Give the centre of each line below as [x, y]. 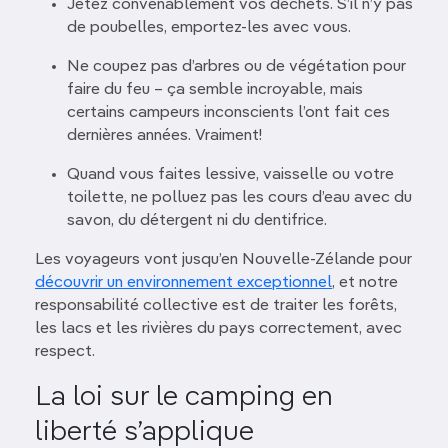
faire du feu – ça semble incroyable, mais [215, 89]
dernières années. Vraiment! [164, 135]
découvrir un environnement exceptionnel [183, 282]
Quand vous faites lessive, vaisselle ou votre [230, 174]
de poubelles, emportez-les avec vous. [209, 27]
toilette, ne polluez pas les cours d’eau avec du [239, 197]
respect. [65, 351]
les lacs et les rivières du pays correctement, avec [218, 328]
